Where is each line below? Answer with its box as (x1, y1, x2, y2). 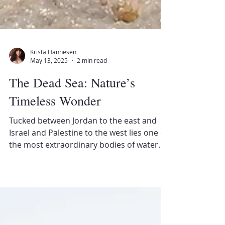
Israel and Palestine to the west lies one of (9, 177, 168, 188)
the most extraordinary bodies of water (9, 189, 158, 200)
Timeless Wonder (9, 142, 101, 159)
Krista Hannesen (30, 97, 76, 106)
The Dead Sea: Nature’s (9, 124, 135, 141)
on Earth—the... (9, 201, 68, 212)
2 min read (77, 106, 107, 115)
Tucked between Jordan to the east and (9, 165, 157, 176)
